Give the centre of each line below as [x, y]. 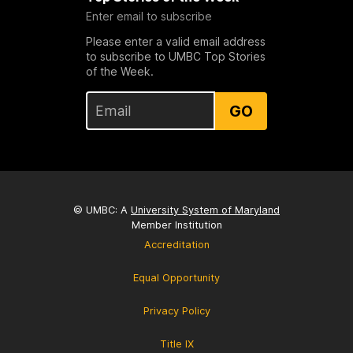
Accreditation [176, 245]
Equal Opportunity [176, 278]
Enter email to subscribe [149, 17]
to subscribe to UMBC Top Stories [175, 57]
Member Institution [176, 225]
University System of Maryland [205, 210]
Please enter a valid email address [175, 42]
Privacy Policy [176, 311]
